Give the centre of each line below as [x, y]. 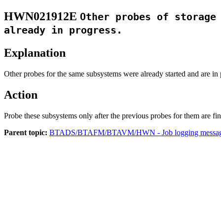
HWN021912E [40, 16]
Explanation [35, 53]
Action [21, 94]
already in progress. [63, 30]
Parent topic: [26, 132]
